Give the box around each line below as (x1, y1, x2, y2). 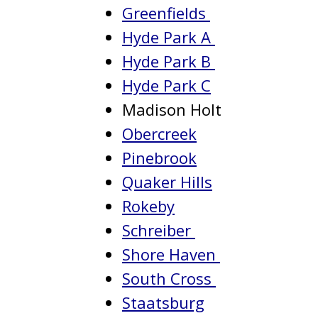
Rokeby (122, 195, 175, 216)
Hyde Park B (122, 50, 215, 72)
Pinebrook (122, 147, 197, 168)
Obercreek (122, 123, 197, 144)
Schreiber (122, 219, 195, 241)
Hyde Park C (122, 75, 211, 96)
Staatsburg (122, 292, 204, 313)
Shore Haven (122, 243, 220, 265)
